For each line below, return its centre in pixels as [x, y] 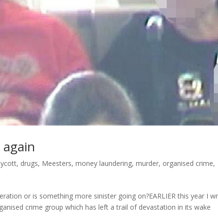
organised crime [188, 163]
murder [147, 163]
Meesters [57, 163]
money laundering [104, 163]
